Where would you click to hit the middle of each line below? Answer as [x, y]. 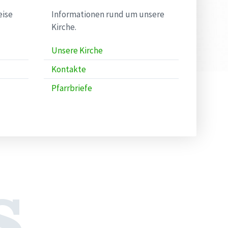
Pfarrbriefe [72, 88]
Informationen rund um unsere [108, 14]
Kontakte [69, 69]
